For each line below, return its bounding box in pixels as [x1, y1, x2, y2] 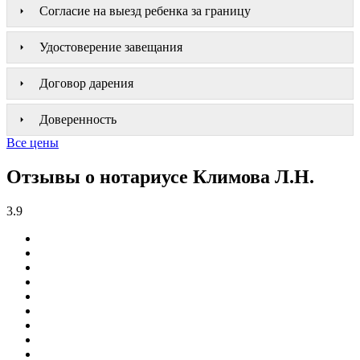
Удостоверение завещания [39, 39, 182, 54]
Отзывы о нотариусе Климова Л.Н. [6, 166, 314, 187]
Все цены [6, 135, 59, 149]
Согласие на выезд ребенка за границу [39, 3, 251, 18]
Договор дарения [39, 76, 133, 90]
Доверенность [39, 112, 117, 126]
